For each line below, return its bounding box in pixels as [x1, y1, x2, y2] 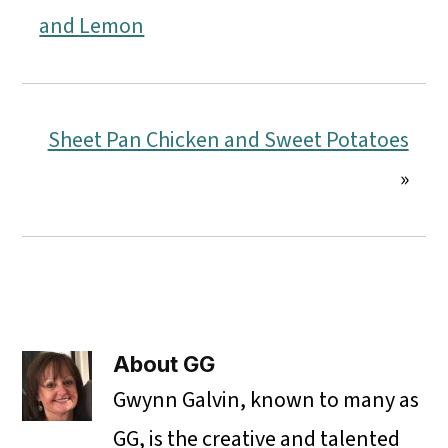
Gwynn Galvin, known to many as [113, 384, 420, 417]
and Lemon [39, 10, 145, 43]
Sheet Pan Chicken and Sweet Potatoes [47, 124, 409, 157]
